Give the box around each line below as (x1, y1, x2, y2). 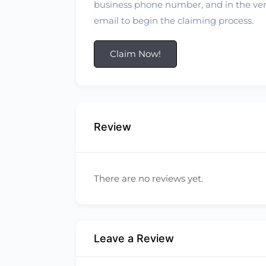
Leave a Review (94, 232, 174, 245)
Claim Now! (110, 48, 161, 59)
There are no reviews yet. (94, 173, 203, 184)
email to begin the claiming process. (94, 15, 254, 26)
